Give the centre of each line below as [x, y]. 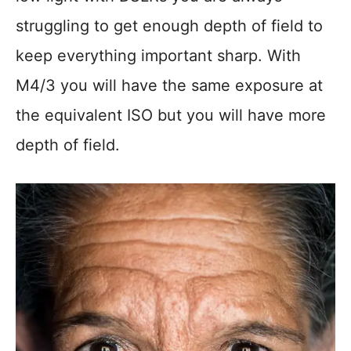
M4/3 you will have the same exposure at [169, 86]
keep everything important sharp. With [158, 56]
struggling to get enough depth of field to [169, 26]
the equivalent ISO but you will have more [171, 116]
